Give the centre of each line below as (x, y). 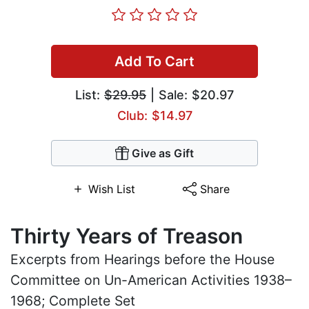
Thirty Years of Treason (127, 236)
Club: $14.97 (154, 116)
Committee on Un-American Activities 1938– (151, 280)
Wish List (111, 189)
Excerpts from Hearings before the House (142, 260)
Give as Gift (163, 153)
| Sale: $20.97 (190, 95)
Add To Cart (154, 62)
